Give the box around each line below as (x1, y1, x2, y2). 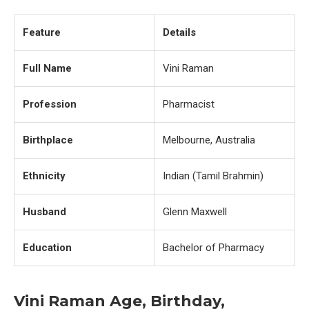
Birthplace (23, 134, 73, 147)
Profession (23, 98, 77, 111)
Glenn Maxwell (163, 206, 227, 219)
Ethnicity (23, 170, 66, 183)
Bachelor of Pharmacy (163, 241, 264, 255)
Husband (23, 206, 66, 219)
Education (23, 241, 72, 255)
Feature (23, 26, 61, 39)
